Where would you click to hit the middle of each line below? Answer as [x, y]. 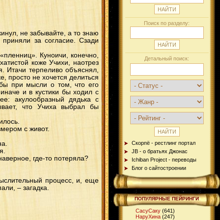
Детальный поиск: [167, 58]
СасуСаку [148, 211]
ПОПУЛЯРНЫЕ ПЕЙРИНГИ [167, 199]
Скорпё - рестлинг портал [164, 143]
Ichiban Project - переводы [164, 160]
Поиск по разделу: [167, 23]
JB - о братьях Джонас [160, 151]
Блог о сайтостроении [159, 168]
